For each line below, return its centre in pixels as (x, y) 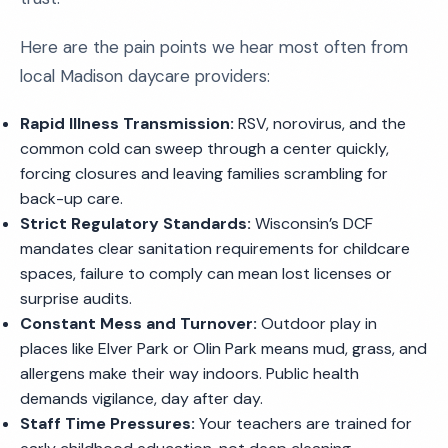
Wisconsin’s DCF (312, 223)
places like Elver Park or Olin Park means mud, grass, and (223, 348)
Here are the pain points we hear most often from (214, 47)
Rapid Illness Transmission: (127, 123)
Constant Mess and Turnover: (138, 323)
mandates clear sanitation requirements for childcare (215, 248)
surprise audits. (76, 298)
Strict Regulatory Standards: (135, 223)
